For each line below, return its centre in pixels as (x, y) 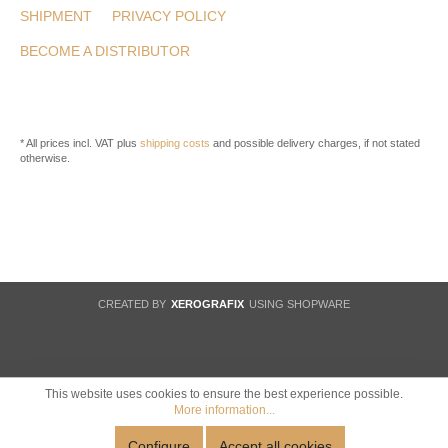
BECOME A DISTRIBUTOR (105, 51)
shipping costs (175, 143)
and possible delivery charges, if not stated (315, 143)
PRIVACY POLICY (169, 16)
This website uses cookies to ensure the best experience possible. (224, 394)
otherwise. (45, 158)
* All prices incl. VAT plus (80, 143)
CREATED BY (133, 304)
